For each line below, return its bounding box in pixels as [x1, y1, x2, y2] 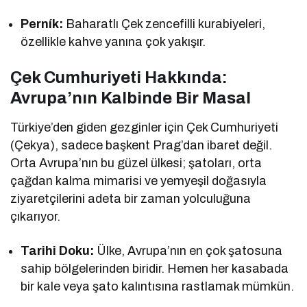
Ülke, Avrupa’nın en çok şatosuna [94, 243, 283, 258]
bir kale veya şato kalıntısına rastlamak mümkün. [21, 279, 295, 293]
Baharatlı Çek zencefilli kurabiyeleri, [63, 16, 266, 31]
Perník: [21, 16, 63, 31]
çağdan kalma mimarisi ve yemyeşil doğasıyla [10, 173, 267, 188]
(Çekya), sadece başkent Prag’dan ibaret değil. [10, 138, 273, 152]
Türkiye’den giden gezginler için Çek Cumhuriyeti [10, 120, 279, 134]
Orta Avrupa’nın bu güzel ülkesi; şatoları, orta [10, 156, 262, 170]
